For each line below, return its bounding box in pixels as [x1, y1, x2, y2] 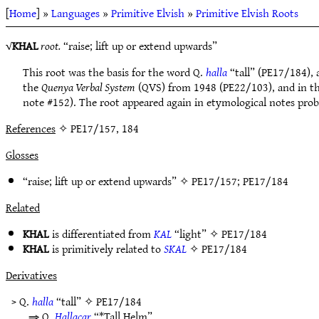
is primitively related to [49, 239, 164, 258]
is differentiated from [49, 224, 154, 244]
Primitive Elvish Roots [196, 3, 298, 23]
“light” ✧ [172, 224, 221, 244]
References [6, 118, 56, 138]
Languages [51, 3, 100, 23]
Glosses [6, 145, 38, 164]
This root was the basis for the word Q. [23, 62, 206, 82]
